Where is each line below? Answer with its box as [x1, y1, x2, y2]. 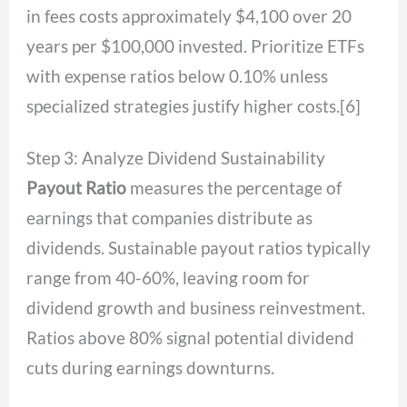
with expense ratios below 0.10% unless [26, 65, 329, 86]
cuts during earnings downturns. [26, 357, 275, 379]
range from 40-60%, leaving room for [26, 267, 311, 289]
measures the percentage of [126, 177, 342, 199]
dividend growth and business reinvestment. [26, 297, 366, 319]
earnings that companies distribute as [26, 207, 313, 229]
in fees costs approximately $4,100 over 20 [26, 5, 352, 26]
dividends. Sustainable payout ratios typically [26, 237, 372, 259]
